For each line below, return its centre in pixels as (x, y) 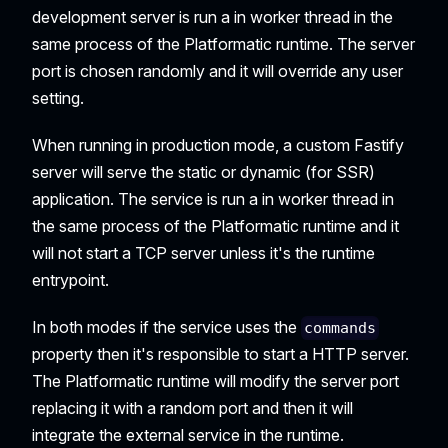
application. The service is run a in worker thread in (213, 198)
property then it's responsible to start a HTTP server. (220, 354)
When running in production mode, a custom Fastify (218, 144)
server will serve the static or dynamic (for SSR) (203, 171)
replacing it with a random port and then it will (192, 408)
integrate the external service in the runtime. (188, 435)
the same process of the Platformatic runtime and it (215, 225)
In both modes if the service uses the (166, 326)
